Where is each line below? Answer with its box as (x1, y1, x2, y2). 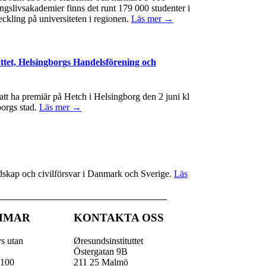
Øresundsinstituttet (73, 235, 143, 246)
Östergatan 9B (73, 246, 128, 256)
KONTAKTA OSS (73, 211, 164, 224)
